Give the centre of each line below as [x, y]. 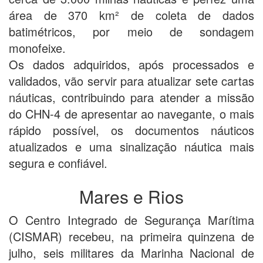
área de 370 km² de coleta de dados [131, 15]
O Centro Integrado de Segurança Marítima [131, 220]
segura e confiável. [58, 163]
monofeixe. [37, 48]
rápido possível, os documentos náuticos [131, 130]
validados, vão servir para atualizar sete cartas [131, 80]
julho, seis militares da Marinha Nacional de [131, 252]
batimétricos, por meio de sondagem [131, 31]
